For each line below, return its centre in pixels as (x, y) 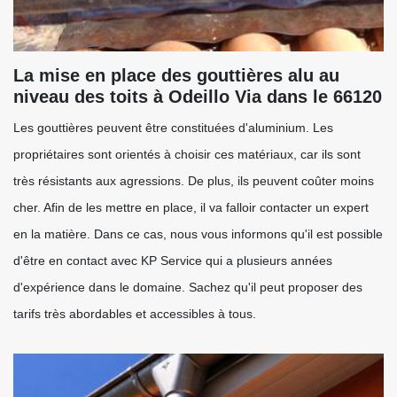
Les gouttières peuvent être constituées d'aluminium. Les (173, 128)
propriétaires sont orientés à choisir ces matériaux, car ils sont (187, 154)
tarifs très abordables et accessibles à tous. (135, 314)
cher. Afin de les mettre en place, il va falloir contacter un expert (191, 207)
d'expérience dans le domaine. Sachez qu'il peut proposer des (188, 287)
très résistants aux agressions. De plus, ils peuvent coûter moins (194, 181)
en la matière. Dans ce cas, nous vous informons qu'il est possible (198, 234)
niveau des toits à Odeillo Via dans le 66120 (198, 97)
